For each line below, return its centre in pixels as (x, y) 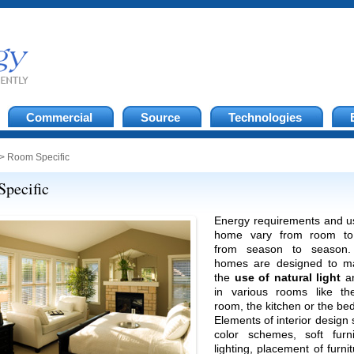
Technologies (265, 117)
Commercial (59, 117)
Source (160, 117)
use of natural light (288, 277)
